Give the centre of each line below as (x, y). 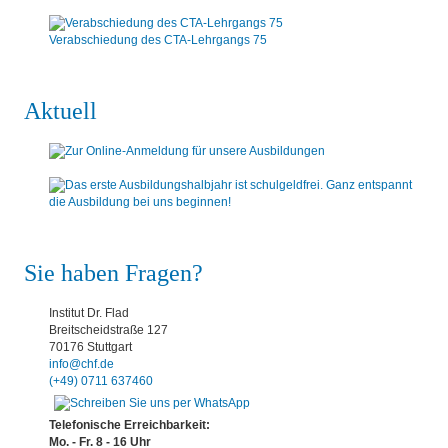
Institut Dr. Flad (89, 313)
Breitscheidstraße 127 (108, 330)
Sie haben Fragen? (113, 273)
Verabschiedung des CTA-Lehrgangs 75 (158, 39)
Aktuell (60, 110)
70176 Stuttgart (90, 347)
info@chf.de (81, 364)
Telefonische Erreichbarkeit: (129, 425)
